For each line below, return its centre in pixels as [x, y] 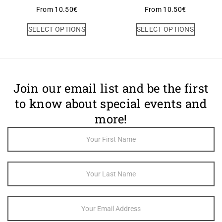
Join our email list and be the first [111, 88]
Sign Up [19, 152]
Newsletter [24, 142]
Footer [18, 132]
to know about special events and [111, 104]
